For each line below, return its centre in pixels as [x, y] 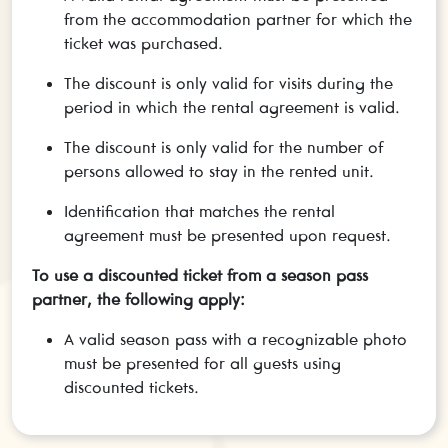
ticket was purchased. [143, 42]
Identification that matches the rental [199, 210]
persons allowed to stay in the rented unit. [219, 170]
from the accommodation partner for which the [238, 18]
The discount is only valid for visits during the [228, 82]
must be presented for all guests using [202, 362]
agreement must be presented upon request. [227, 234]
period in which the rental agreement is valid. [232, 106]
